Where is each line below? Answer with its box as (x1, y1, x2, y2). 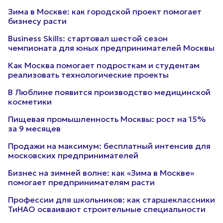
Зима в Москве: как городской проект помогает (8, 6, 202, 16)
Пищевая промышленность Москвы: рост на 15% (8, 114, 206, 124)
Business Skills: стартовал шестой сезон (8, 33, 168, 43)
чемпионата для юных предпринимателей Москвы (8, 43, 215, 53)
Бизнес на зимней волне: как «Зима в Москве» (8, 168, 194, 178)
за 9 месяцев (8, 123, 61, 133)
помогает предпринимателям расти (8, 177, 155, 187)
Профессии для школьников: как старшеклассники (8, 195, 215, 205)
